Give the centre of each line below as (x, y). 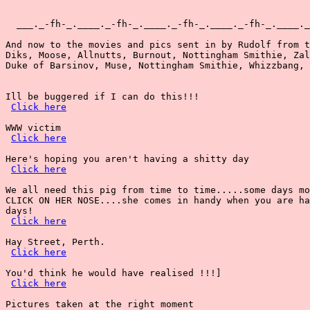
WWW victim (33, 128)
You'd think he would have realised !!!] (113, 273)
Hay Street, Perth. (55, 242)
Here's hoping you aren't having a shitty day (127, 159)
